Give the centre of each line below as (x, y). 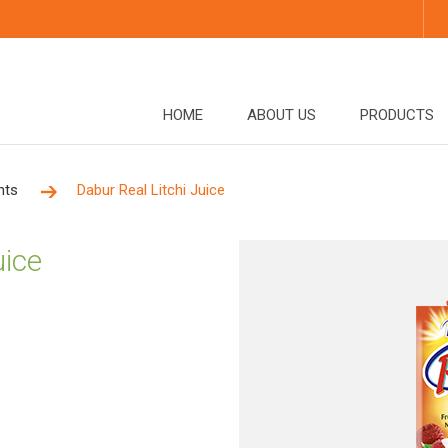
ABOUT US (281, 115)
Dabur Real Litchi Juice (151, 190)
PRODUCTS (397, 115)
